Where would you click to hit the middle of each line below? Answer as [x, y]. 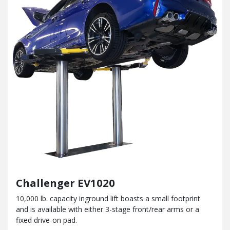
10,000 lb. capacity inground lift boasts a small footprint [108, 199]
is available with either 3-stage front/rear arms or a [115, 209]
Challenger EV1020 [65, 183]
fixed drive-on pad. [46, 220]
